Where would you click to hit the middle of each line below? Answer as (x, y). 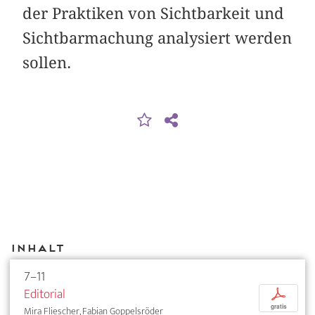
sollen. (47, 62)
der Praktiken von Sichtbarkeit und (154, 13)
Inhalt (37, 248)
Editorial (45, 294)
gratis (278, 306)
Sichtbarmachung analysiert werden (157, 38)
